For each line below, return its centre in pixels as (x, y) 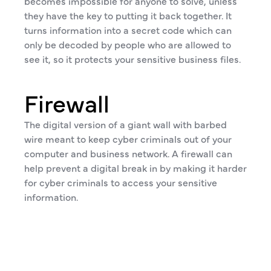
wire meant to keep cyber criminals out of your (128, 139)
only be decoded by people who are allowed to (128, 44)
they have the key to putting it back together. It (128, 15)
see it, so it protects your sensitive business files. (132, 59)
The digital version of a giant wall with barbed (126, 124)
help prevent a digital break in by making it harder (135, 168)
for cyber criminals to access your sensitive (121, 182)
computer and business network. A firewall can (128, 153)
